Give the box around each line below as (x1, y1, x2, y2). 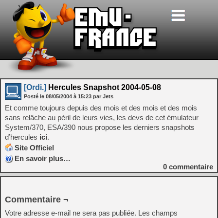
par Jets (93, 93, 113, 99)
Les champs (138, 209, 178, 217)
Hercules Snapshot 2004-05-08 (46, 83, 161, 91)
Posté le (24, 93, 46, 99)
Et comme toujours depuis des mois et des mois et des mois (5, 104, 197, 112)
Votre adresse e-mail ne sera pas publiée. (5, 209, 136, 217)
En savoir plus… (15, 154, 71, 163)
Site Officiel (15, 144, 54, 152)
